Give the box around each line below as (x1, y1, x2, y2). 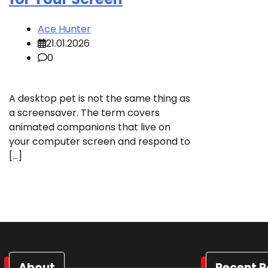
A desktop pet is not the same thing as (9, 91, 190, 105)
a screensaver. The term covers (9, 105, 160, 120)
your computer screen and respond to (9, 134, 190, 148)
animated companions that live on (9, 120, 170, 134)
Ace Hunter (38, 22, 91, 36)
